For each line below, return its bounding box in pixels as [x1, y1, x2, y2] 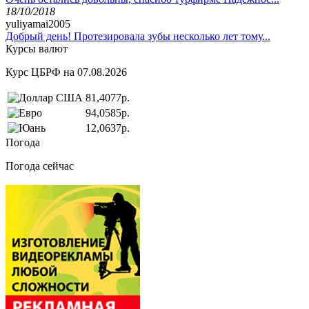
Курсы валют [6, 42, 68, 54]
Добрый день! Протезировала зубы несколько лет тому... [6, 30, 270, 42]
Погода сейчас [6, 159, 74, 172]
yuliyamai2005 [6, 17, 70, 30]
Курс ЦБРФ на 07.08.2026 [6, 66, 127, 78]
